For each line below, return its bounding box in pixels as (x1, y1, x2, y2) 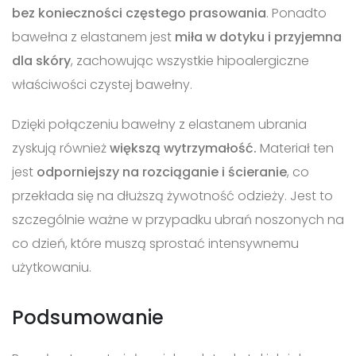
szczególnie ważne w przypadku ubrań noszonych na (12, 210, 344, 229)
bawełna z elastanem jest (12, 27, 175, 46)
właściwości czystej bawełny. (12, 75, 192, 94)
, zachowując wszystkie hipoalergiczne (71, 51, 309, 70)
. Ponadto (266, 3, 327, 22)
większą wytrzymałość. (106, 138, 260, 157)
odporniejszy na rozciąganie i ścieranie (37, 162, 287, 181)
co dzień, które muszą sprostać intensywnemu (12, 234, 299, 253)
